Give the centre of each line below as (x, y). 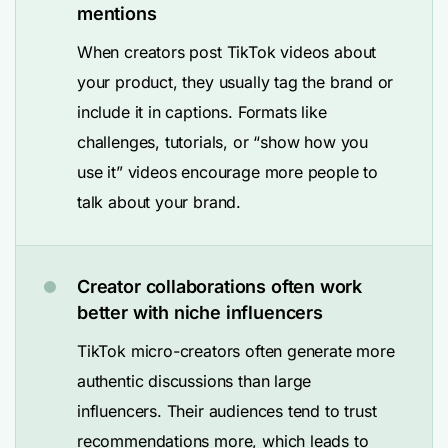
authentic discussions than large (194, 381)
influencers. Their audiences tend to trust (227, 411)
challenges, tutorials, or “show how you (222, 142)
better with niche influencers (200, 312)
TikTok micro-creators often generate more (236, 351)
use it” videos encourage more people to (227, 172)
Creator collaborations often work (220, 286)
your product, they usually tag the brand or (235, 82)
